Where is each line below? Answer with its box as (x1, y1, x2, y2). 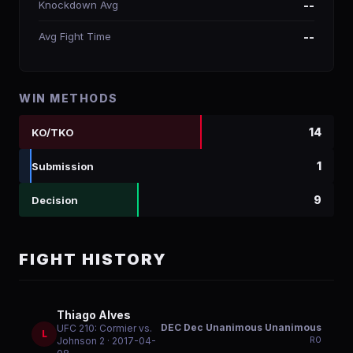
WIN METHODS (19, 91, 118, 105)
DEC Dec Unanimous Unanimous (161, 321, 321, 333)
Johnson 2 (57, 335, 105, 347)
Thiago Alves (57, 308, 131, 321)
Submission (32, 159, 94, 173)
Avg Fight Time (39, 30, 111, 43)
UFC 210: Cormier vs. (57, 322, 152, 334)
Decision (32, 193, 78, 206)
